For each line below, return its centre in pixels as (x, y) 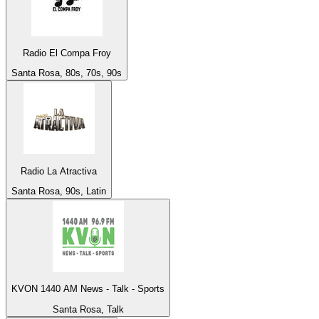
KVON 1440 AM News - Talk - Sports (88, 289)
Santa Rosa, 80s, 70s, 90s (67, 73)
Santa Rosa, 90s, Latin (59, 192)
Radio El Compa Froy (67, 53)
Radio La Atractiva (59, 171)
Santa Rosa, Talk (88, 309)
